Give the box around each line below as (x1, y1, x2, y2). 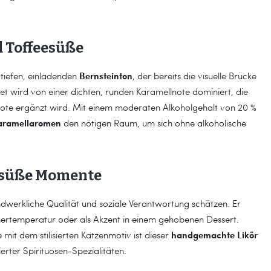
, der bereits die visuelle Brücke (132, 70, 256, 82)
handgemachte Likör (171, 228, 258, 241)
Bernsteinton (79, 69, 132, 82)
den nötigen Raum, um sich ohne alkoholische (61, 117, 246, 129)
